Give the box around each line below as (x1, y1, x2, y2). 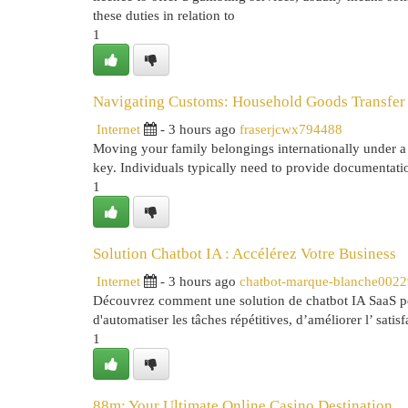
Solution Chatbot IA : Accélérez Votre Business (93, 245, 396, 262)
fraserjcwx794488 (240, 121, 342, 137)
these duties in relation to (93, 7, 235, 23)
